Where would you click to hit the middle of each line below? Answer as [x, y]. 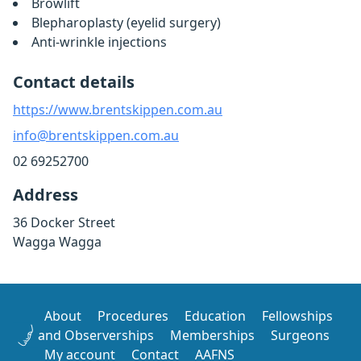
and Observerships [95, 335]
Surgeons [300, 335]
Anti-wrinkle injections [99, 42]
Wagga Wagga [57, 242]
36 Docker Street [64, 222]
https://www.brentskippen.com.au [118, 110]
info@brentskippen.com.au [96, 135]
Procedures [133, 316]
